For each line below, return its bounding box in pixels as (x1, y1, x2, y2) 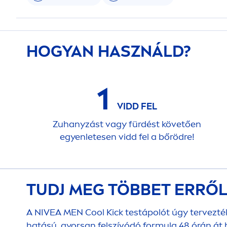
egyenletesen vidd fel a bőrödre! (59, 131, 195, 142)
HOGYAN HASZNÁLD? (26, 42, 191, 61)
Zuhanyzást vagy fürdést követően (53, 119, 202, 130)
